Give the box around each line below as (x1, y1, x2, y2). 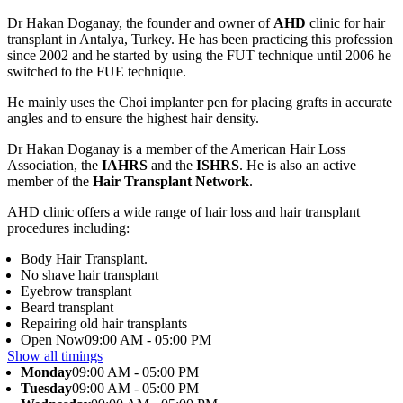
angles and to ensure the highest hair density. (7, 111, 259, 127)
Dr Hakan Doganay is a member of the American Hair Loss (7, 141, 345, 157)
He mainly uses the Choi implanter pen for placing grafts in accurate (7, 94, 392, 111)
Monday (21, 364, 72, 381)
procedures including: (7, 220, 130, 237)
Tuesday (21, 381, 72, 397)
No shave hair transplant (21, 267, 158, 283)
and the (148, 157, 196, 174)
